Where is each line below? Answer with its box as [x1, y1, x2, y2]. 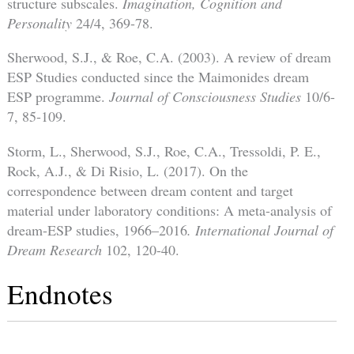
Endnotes [6, 274, 113, 312]
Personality [6, 13, 72, 33]
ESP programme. [6, 87, 109, 107]
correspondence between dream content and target [6, 180, 293, 200]
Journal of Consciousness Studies [108, 87, 301, 107]
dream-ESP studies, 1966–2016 [6, 220, 187, 239]
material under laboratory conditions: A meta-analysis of [6, 200, 332, 220]
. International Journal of [186, 220, 333, 239]
